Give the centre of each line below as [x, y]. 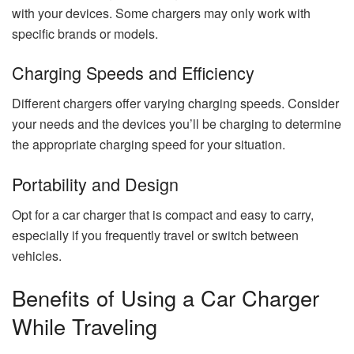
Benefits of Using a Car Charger [166, 298]
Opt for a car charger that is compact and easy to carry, [163, 214]
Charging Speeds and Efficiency [133, 73]
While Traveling [85, 326]
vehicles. [37, 255]
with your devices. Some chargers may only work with [161, 13]
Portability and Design [95, 183]
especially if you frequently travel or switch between [155, 235]
